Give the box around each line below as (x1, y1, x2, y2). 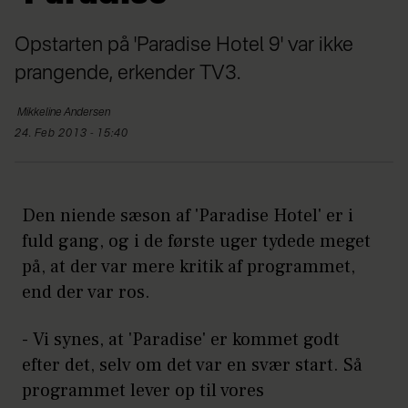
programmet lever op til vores (22, 378, 264, 403)
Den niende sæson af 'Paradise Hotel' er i (22, 203, 353, 228)
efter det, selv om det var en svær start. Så (22, 352, 362, 377)
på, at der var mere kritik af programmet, (22, 254, 355, 279)
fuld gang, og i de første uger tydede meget (22, 229, 371, 253)
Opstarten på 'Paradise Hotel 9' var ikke (15, 35, 353, 56)
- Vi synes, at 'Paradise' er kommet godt (22, 327, 340, 352)
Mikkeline (17, 107, 62, 118)
